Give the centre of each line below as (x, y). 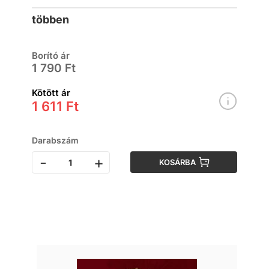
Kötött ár (51, 93)
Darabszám (55, 140)
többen (50, 20)
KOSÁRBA (178, 162)
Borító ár (51, 56)
